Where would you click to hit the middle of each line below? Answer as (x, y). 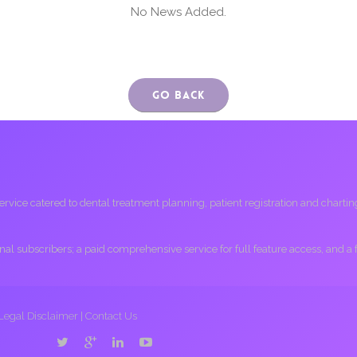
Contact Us (111, 316)
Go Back (178, 95)
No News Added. (178, 12)
